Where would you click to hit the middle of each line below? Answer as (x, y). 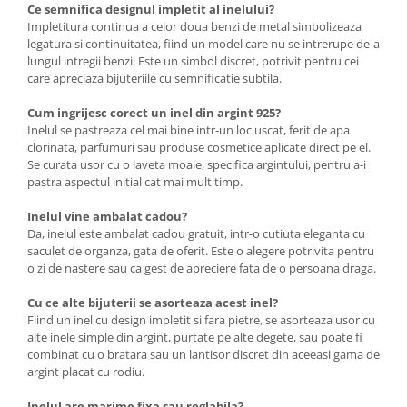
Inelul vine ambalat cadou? (107, 216)
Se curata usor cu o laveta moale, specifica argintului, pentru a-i (197, 164)
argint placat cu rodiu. (86, 372)
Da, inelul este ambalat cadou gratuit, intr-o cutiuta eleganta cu (196, 233)
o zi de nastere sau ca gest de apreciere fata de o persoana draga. (202, 268)
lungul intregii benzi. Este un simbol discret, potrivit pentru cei (193, 61)
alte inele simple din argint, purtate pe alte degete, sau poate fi (195, 337)
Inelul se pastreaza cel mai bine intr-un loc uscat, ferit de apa (189, 130)
